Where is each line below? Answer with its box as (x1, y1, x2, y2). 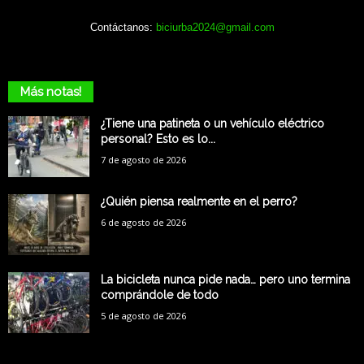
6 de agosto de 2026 (101, 216, 186, 229)
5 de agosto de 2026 (101, 310, 186, 323)
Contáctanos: (89, 21, 156, 34)
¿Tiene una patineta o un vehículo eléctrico (101, 117, 324, 131)
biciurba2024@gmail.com (155, 21, 275, 34)
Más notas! (20, 84, 81, 100)
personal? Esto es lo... (101, 132, 215, 146)
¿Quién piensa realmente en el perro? (101, 195, 297, 209)
